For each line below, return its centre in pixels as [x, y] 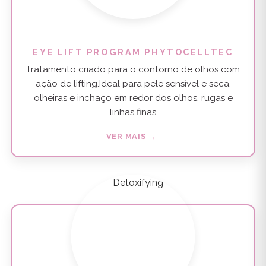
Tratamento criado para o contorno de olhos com [133, 70]
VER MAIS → [131, 137]
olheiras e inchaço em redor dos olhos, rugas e [133, 98]
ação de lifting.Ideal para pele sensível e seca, [133, 84]
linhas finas [133, 113]
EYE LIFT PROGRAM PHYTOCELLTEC [133, 52]
